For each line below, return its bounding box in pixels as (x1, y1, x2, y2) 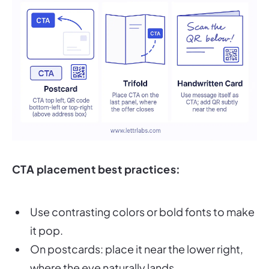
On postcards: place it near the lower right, (30, 226, 243, 240)
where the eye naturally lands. (30, 244, 177, 259)
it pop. (30, 207, 63, 222)
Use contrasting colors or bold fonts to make (30, 189, 255, 203)
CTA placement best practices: (12, 146, 181, 160)
